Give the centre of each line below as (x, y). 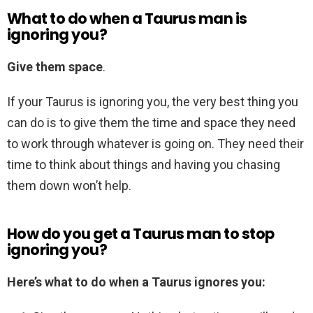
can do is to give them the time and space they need (151, 123)
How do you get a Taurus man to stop (141, 234)
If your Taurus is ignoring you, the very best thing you (153, 102)
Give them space (55, 67)
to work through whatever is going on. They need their (155, 144)
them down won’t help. (69, 186)
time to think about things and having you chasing (144, 165)
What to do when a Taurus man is (127, 19)
